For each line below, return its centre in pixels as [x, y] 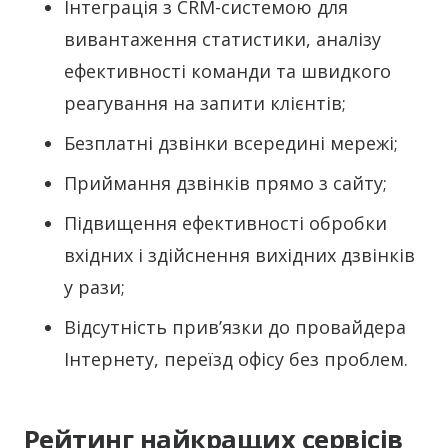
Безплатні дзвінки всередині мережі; [231, 143]
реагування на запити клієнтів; [205, 103]
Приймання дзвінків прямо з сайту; [225, 183]
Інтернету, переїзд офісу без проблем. [236, 359]
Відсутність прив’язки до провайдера [235, 327]
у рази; [94, 287]
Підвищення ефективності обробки [225, 223]
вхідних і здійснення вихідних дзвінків [239, 255]
